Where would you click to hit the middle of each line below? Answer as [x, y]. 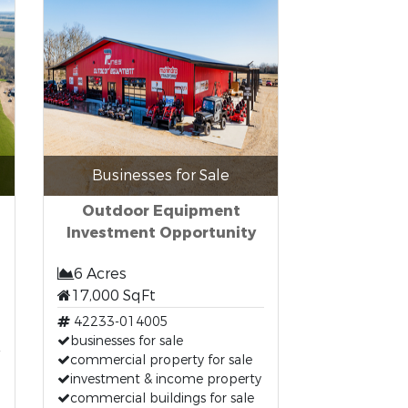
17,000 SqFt [114, 296]
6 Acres [101, 274]
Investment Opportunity [161, 233]
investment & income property [166, 379]
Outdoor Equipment [161, 211]
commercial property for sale [162, 360]
